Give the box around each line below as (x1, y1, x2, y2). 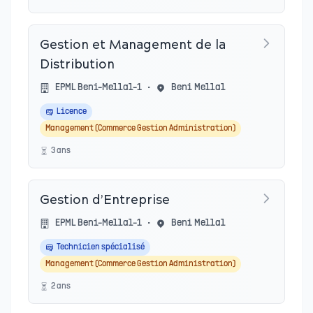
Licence (57, 108, 87, 116)
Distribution (40, 58, 115, 73)
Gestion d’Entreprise (40, 194, 170, 208)
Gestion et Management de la (40, 38, 226, 53)
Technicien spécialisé (57, 243, 145, 252)
